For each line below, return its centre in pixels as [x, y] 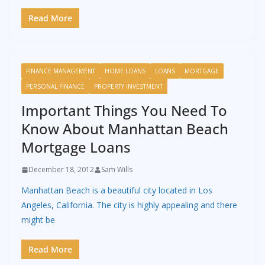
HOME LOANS [125, 71]
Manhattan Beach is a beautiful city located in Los [117, 190]
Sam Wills [117, 170]
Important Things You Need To [124, 111]
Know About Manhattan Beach [125, 129]
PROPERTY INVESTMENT [128, 87]
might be [38, 220]
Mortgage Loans [76, 147]
